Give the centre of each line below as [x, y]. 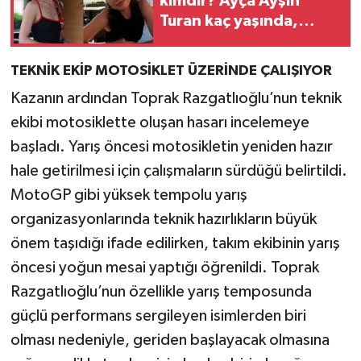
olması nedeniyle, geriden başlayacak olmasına [170, 340]
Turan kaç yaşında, [229, 21]
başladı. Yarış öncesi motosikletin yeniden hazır [171, 147]
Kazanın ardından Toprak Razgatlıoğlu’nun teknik [176, 99]
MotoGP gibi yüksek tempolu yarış [129, 195]
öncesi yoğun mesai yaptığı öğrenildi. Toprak [164, 268]
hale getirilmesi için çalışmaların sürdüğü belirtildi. [178, 171]
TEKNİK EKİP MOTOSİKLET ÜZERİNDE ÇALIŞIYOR [171, 71]
